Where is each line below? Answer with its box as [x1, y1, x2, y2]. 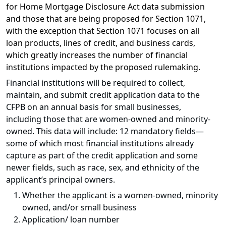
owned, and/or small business [22, 202, 137, 213]
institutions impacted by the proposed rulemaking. [6, 62, 200, 73]
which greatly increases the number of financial [6, 49, 188, 61]
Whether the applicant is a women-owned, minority [22, 190, 218, 201]
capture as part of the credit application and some [6, 150, 198, 161]
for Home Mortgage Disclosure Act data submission [6, 1, 205, 13]
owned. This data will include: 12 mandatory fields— [6, 126, 204, 137]
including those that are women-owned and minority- [6, 114, 210, 125]
